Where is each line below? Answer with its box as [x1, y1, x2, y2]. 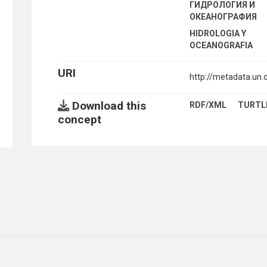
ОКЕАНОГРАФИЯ [190, 11, 257, 21]
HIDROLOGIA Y [190, 28, 247, 38]
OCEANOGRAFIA [190, 40, 253, 50]
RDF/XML [190, 100, 227, 110]
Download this [69, 98, 146, 113]
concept [57, 112, 101, 126]
